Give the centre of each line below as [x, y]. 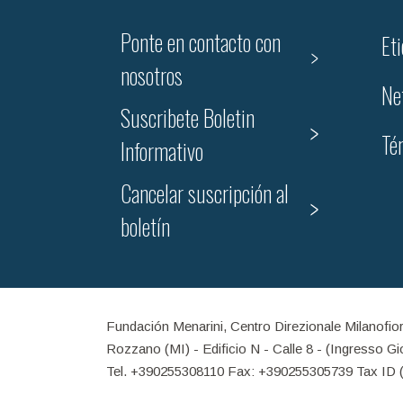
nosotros [152, 75]
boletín [145, 226]
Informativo [162, 151]
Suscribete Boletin [188, 117]
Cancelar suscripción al [205, 193]
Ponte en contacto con [201, 42]
